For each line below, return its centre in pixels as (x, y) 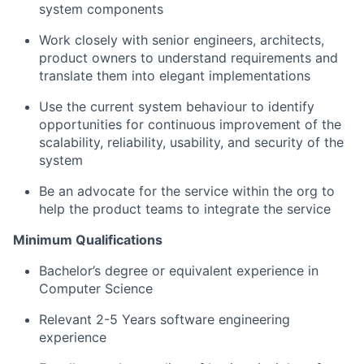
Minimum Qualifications (88, 240)
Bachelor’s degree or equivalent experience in (179, 271)
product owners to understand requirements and (188, 58)
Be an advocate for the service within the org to (187, 191)
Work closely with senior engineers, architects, (182, 40)
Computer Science (96, 288)
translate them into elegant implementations (175, 76)
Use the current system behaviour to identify (177, 106)
